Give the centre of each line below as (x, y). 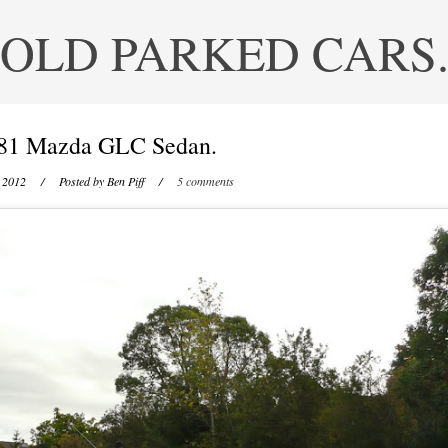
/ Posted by (67, 181)
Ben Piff (125, 181)
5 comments (205, 181)
